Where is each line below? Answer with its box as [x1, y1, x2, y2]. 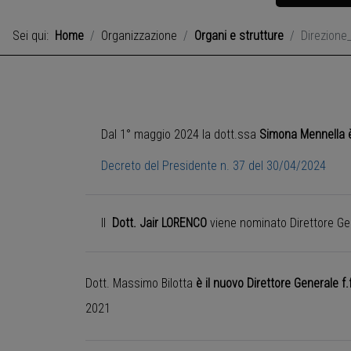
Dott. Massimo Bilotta [85, 276, 196, 291]
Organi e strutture [194, 28, 284, 44]
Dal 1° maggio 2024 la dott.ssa [101, 127, 259, 143]
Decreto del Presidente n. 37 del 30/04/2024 [101, 158, 326, 174]
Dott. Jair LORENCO [112, 215, 207, 231]
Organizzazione [101, 28, 177, 44]
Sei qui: [13, 28, 55, 44]
